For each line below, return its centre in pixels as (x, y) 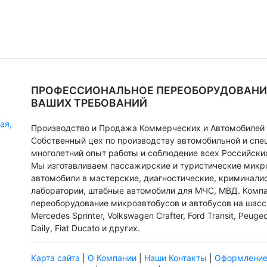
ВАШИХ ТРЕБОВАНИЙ (89, 103)
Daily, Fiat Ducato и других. (85, 228)
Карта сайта (55, 258)
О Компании (112, 258)
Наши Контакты (175, 258)
